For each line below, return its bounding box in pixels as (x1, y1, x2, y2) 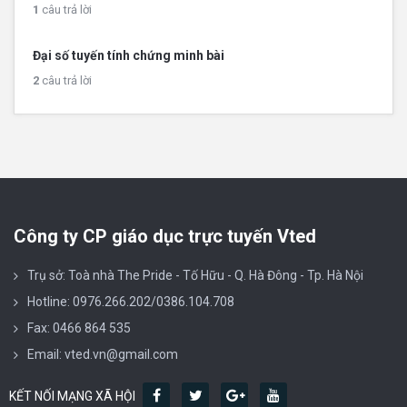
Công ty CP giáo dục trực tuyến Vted (14, 224, 316, 247)
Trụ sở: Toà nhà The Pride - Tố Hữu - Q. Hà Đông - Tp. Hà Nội (27, 267, 363, 283)
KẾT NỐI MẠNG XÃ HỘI (9, 388, 138, 403)
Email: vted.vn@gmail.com (27, 346, 178, 362)
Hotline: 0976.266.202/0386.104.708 (27, 293, 234, 309)
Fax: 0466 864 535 (27, 320, 131, 335)
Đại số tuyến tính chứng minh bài (33, 47, 224, 63)
